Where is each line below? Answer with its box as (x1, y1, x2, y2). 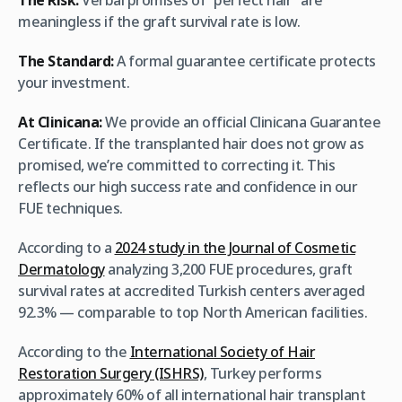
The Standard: (18, 51, 114, 72)
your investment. (18, 73, 129, 93)
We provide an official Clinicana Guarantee (101, 112, 380, 133)
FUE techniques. (18, 198, 123, 219)
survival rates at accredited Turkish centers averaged (18, 281, 365, 301)
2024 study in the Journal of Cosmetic (114, 238, 355, 258)
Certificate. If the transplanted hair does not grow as (18, 134, 363, 154)
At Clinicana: (18, 112, 102, 133)
